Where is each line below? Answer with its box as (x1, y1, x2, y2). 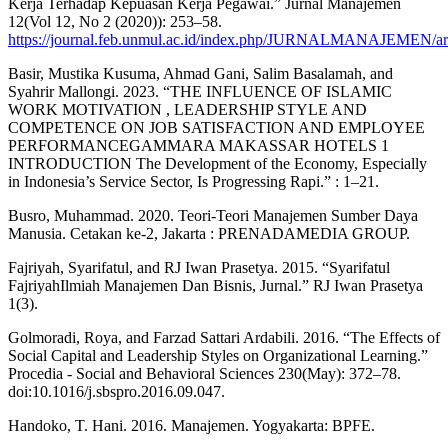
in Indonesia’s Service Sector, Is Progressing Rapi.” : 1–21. (8, 172, 379, 190)
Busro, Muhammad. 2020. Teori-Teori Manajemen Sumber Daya (8, 206, 418, 224)
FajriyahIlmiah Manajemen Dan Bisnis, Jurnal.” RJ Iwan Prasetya (8, 276, 423, 294)
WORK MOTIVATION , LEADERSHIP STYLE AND (8, 100, 367, 118)
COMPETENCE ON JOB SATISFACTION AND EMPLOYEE (8, 118, 425, 136)
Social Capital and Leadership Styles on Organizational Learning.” (8, 346, 428, 364)
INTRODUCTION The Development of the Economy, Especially (8, 154, 427, 172)
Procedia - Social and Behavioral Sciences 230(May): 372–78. (8, 364, 401, 382)
